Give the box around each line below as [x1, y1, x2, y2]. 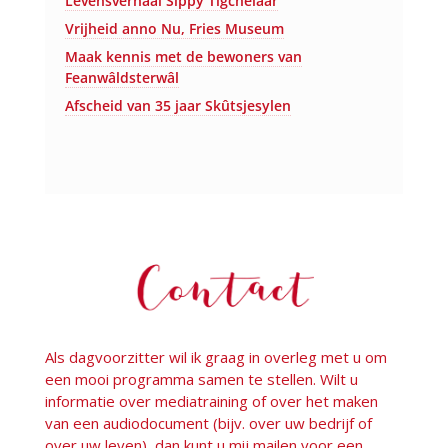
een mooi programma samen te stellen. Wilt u [44, 369, 358, 390]
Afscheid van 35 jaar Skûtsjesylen [64, 95, 291, 115]
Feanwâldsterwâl [64, 67, 179, 87]
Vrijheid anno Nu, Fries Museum [64, 18, 284, 38]
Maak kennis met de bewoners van [64, 46, 302, 66]
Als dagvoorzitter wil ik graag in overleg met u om [44, 347, 387, 368]
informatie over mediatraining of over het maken [44, 391, 378, 412]
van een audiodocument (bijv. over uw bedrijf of [44, 413, 372, 434]
